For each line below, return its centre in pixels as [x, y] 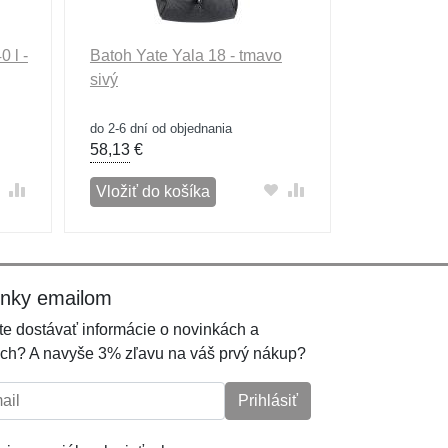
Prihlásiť [268, 400]
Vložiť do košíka [152, 191]
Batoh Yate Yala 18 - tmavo [185, 55]
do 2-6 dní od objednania [160, 128]
